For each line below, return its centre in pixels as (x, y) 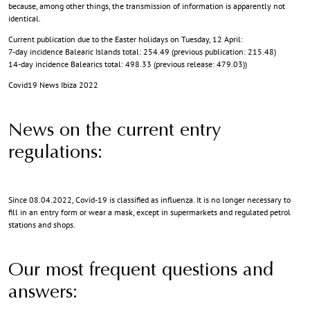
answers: (43, 293)
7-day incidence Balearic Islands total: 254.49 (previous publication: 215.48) (142, 51)
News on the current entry (115, 131)
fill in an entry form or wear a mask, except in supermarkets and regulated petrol (149, 212)
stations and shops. (42, 224)
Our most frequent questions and (141, 271)
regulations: (55, 153)
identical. (25, 18)
